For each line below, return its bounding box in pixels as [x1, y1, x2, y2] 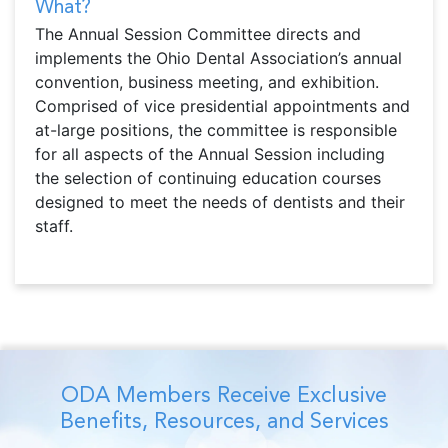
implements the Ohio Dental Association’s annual [35, 48, 402, 69]
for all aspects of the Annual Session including [35, 144, 385, 165]
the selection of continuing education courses [35, 168, 381, 189]
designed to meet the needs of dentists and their [35, 192, 405, 213]
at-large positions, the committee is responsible [35, 120, 397, 141]
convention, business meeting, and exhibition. [35, 72, 379, 93]
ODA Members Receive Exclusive [61, 382, 387, 408]
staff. [35, 216, 73, 237]
